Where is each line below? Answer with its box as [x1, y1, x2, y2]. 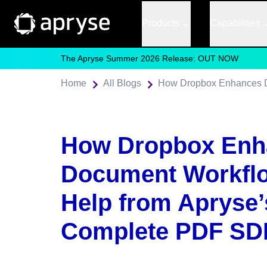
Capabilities [209, 18, 260, 28]
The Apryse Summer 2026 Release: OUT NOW [61, 54, 238, 63]
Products [141, 18, 179, 28]
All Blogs [103, 78, 141, 88]
